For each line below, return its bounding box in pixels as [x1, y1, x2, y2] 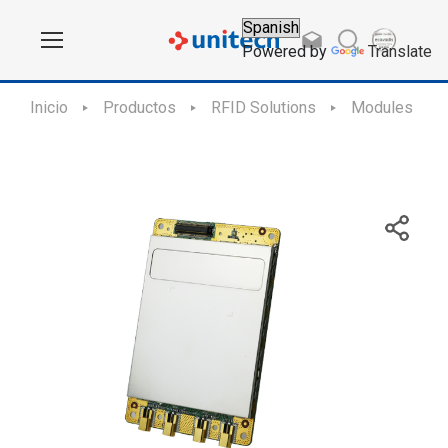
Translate [368, 42, 432, 61]
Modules [351, 98, 413, 117]
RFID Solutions [211, 98, 316, 117]
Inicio [30, 98, 68, 117]
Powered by [242, 42, 331, 61]
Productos [103, 98, 176, 117]
